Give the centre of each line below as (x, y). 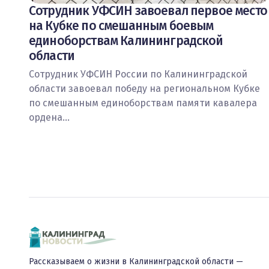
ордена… (49, 117)
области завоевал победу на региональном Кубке (144, 89)
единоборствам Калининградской (126, 41)
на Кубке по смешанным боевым (121, 26)
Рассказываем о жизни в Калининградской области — (136, 261)
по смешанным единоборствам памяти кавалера (143, 103)
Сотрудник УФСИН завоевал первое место (148, 11)
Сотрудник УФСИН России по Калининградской (138, 74)
